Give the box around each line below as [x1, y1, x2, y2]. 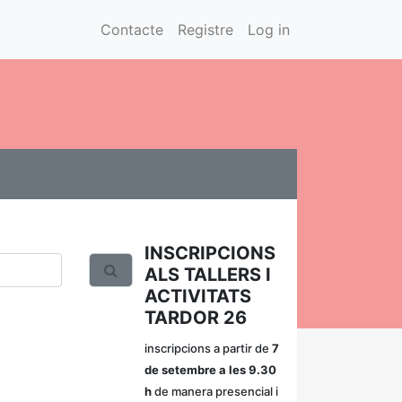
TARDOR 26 [144, 307, 247, 328]
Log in [248, 21, 290, 39]
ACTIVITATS [144, 285, 251, 307]
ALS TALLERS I [144, 264, 271, 285]
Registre [178, 21, 233, 39]
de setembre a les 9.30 [144, 363, 276, 377]
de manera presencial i [152, 384, 278, 398]
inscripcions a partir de [144, 341, 272, 355]
